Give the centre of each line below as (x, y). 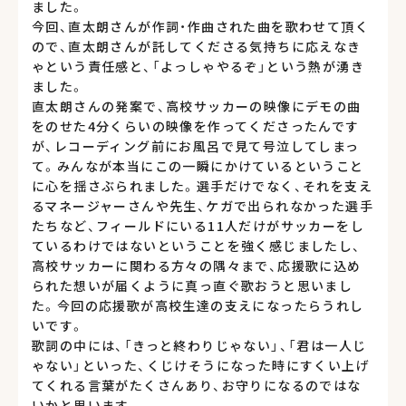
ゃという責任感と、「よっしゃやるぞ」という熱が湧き (198, 66)
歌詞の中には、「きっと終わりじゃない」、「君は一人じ (199, 345)
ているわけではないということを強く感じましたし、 (197, 245)
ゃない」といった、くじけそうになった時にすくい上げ (201, 365)
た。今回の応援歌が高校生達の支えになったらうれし (198, 305)
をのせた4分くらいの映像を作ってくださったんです (196, 126)
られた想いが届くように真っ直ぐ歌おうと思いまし (193, 285)
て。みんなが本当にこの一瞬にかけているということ (198, 165)
